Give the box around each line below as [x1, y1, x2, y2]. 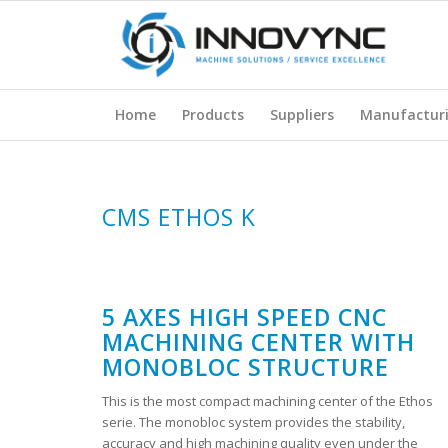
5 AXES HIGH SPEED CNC [102, 301, 387, 333]
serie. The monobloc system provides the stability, [102, 413, 405, 432]
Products [182, 105, 244, 124]
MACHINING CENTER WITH [102, 326, 415, 358]
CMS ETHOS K [102, 201, 256, 233]
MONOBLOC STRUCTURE [102, 351, 389, 383]
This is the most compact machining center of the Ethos [102, 392, 433, 411]
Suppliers [270, 105, 334, 124]
